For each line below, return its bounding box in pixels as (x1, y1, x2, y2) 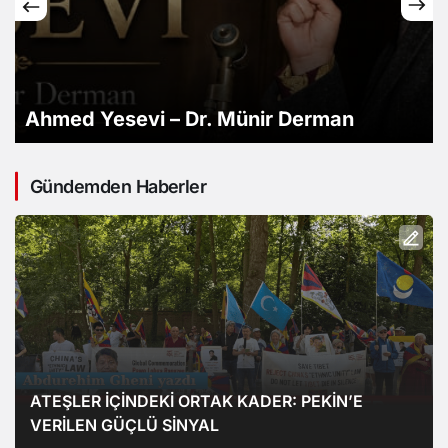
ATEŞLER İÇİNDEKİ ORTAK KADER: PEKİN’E (30, 390, 363, 411)
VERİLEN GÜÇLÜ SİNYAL (30, 414, 219, 435)
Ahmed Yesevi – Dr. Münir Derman (25, 106, 354, 131)
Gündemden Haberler (30, 175, 207, 197)
